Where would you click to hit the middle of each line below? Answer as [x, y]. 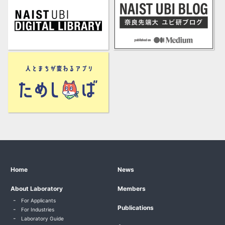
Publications [136, 208]
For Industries [38, 209]
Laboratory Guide [43, 218]
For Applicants [39, 200]
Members [132, 189]
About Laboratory [37, 189]
